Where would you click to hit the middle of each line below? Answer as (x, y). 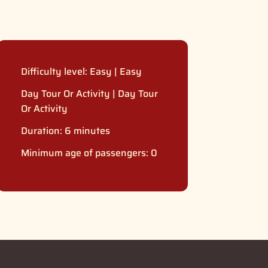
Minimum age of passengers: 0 (89, 153)
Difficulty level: (55, 71)
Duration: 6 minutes (65, 130)
